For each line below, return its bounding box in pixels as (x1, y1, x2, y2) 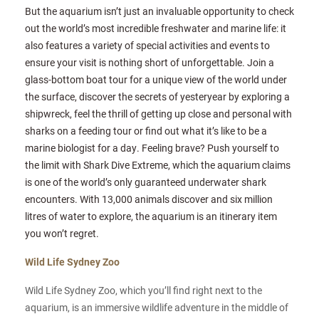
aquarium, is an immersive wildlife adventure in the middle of (25, 300, 288, 315)
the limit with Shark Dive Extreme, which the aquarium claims (25, 158, 291, 172)
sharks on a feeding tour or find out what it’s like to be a (25, 124, 267, 138)
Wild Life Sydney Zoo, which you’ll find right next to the (25, 283, 262, 298)
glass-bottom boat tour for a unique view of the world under (25, 73, 287, 87)
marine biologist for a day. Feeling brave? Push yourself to (25, 141, 279, 155)
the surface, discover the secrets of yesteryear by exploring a (25, 90, 290, 104)
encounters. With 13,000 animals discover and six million (25, 192, 273, 206)
